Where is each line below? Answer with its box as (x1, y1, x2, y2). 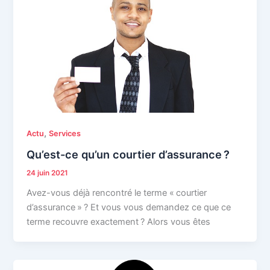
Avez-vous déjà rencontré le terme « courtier (27, 187, 207, 198)
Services (49, 129, 81, 139)
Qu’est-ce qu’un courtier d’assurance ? (27, 147, 230, 161)
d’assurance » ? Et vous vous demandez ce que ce (27, 201, 231, 213)
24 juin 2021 (27, 168, 69, 177)
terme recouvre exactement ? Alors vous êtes (27, 216, 211, 227)
